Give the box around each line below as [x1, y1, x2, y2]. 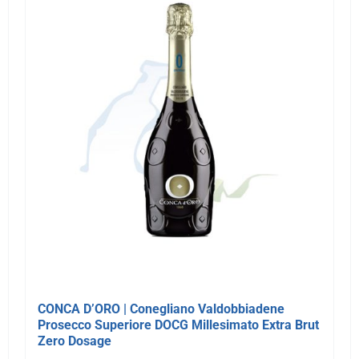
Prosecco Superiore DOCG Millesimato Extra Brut [37, 317, 319, 333]
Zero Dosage [37, 333, 111, 349]
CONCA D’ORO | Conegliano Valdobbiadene [37, 301, 284, 317]
